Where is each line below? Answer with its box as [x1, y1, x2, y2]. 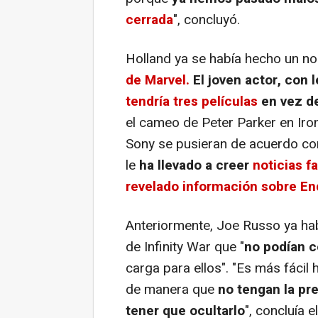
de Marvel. [126, 70, 190, 91]
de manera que [126, 280, 218, 300]
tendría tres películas [126, 92, 258, 112]
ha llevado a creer [136, 155, 249, 176]
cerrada [126, 10, 173, 31]
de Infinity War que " [126, 237, 244, 258]
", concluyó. [173, 10, 240, 31]
